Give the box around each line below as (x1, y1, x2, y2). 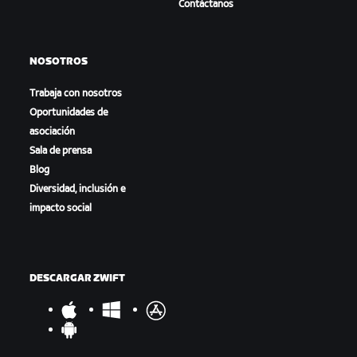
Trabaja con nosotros (29, 87, 123, 100)
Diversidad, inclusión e (29, 182, 126, 195)
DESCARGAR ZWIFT (29, 272, 126, 284)
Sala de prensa (29, 144, 92, 157)
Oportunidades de (29, 106, 108, 119)
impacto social (29, 202, 92, 214)
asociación (29, 125, 76, 138)
